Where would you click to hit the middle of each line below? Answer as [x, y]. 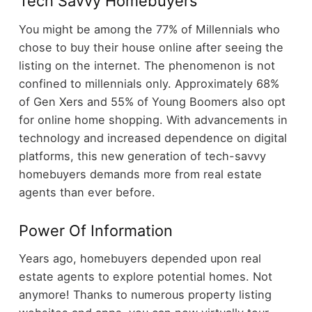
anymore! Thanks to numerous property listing [145, 295]
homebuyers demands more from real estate [140, 174]
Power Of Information [95, 230]
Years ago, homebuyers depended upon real [140, 259]
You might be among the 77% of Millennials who [149, 29]
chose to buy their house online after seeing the [151, 47]
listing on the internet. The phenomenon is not [147, 65]
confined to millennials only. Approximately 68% [149, 83]
